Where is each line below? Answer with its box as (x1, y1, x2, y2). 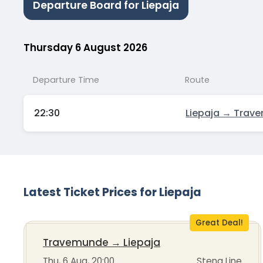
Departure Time (33, 74, 99, 86)
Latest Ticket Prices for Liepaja (23, 184, 201, 201)
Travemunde (43, 235, 109, 250)
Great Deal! (195, 217, 243, 229)
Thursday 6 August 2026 (23, 40, 147, 55)
